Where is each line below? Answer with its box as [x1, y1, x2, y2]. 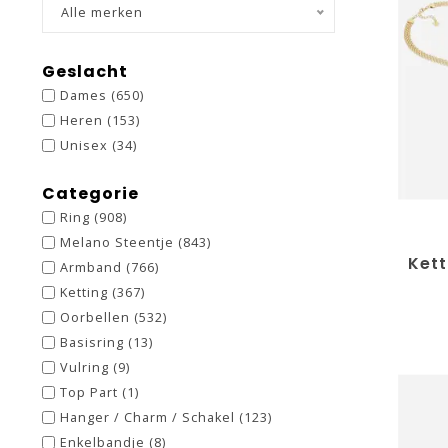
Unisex [60, 137, 112, 154]
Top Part [60, 384, 122, 401]
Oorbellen [60, 309, 134, 326]
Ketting [60, 284, 112, 301]
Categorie [42, 182, 139, 205]
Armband [60, 259, 126, 276]
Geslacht [42, 60, 128, 83]
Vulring [60, 359, 113, 376]
